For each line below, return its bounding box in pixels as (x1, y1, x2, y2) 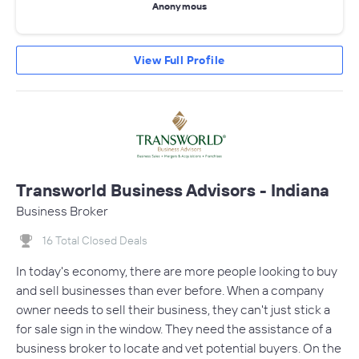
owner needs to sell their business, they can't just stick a (16, 301, 330, 318)
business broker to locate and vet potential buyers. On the (16, 340, 341, 357)
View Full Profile (134, 52, 225, 67)
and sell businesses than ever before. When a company (16, 282, 324, 299)
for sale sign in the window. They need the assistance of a (16, 321, 332, 337)
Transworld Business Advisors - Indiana (16, 179, 329, 200)
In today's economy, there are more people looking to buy (16, 263, 337, 280)
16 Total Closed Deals (42, 232, 147, 248)
